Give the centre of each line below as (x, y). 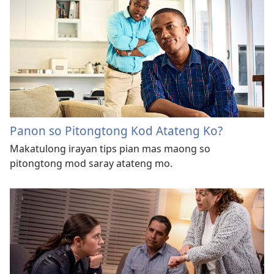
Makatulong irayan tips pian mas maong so (110, 149)
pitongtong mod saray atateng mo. (91, 164)
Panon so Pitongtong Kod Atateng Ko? (116, 131)
